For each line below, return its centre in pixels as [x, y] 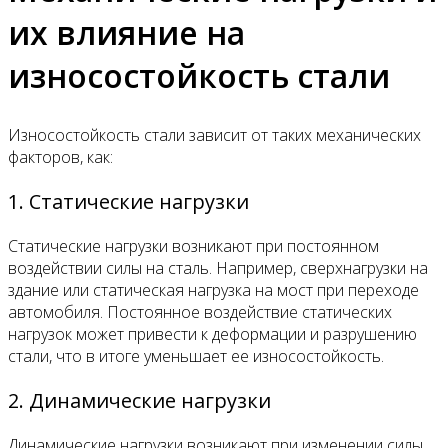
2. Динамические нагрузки [139, 400]
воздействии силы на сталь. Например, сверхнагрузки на [218, 267]
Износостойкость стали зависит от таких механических [214, 134]
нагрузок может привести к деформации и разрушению [212, 333]
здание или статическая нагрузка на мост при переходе [213, 289]
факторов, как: [60, 156]
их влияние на [126, 33]
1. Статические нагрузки [128, 201]
